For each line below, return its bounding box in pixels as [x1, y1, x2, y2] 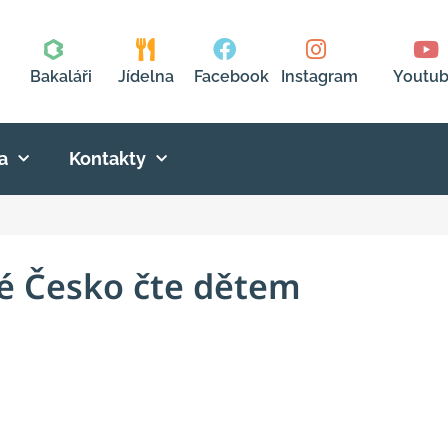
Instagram [280, 67, 358, 86]
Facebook [193, 67, 269, 86]
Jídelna [117, 67, 174, 86]
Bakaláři [29, 67, 92, 86]
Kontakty [69, 148, 146, 169]
